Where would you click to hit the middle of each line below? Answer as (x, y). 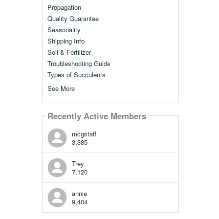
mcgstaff (84, 134)
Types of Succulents (76, 75)
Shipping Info (66, 41)
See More (61, 88)
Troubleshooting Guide (79, 64)
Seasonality (64, 30)
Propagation (64, 7)
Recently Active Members (97, 116)
